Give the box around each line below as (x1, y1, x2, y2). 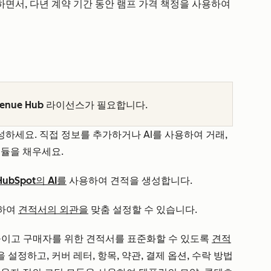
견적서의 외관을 (18, 204, 88, 216)
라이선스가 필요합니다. (44, 99, 148, 111)
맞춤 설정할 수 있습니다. (88, 204, 197, 216)
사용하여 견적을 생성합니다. (67, 175, 192, 187)
